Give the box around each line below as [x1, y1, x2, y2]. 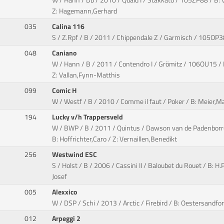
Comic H [52, 85, 78, 96]
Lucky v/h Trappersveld [52, 111, 125, 123]
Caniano [52, 47, 78, 59]
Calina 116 [52, 21, 86, 32]
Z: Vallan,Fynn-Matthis [52, 69, 120, 81]
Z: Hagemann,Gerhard [52, 5, 117, 17]
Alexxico [52, 186, 79, 198]
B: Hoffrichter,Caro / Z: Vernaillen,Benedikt [52, 133, 177, 145]
